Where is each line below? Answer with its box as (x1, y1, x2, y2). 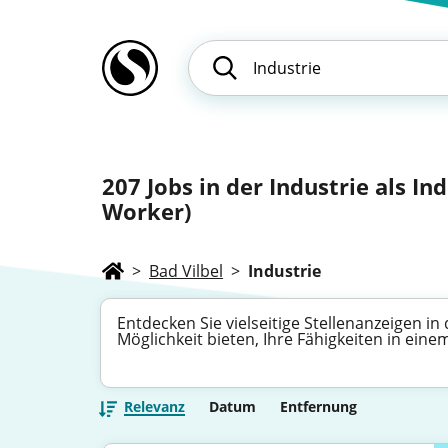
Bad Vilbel (149, 260, 223, 282)
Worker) (102, 196, 191, 226)
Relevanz (124, 397, 185, 416)
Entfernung (280, 397, 357, 416)
